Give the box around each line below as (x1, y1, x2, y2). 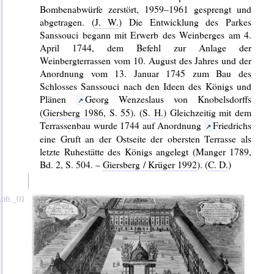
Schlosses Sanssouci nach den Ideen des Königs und (40, 80, 252, 93)
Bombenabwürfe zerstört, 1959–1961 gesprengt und (40, 2, 252, 16)
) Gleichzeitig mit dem (163, 106, 252, 119)
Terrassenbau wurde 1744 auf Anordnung (40, 119, 204, 132)
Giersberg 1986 (43, 106, 103, 119)
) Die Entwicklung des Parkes (119, 15, 252, 29)
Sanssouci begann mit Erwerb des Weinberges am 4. (40, 28, 252, 42)
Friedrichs (213, 119, 252, 132)
